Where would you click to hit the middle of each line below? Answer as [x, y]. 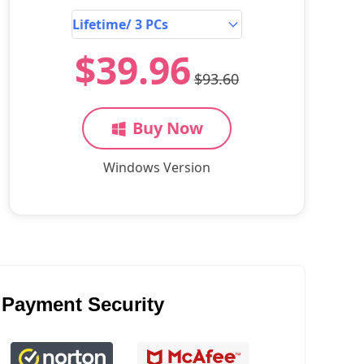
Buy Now [168, 128]
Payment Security [83, 304]
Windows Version [157, 167]
